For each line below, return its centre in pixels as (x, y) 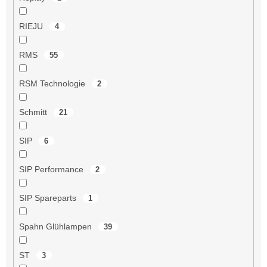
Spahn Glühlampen (56, 226)
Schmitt (34, 112)
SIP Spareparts (49, 198)
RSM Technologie (53, 83)
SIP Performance (52, 169)
